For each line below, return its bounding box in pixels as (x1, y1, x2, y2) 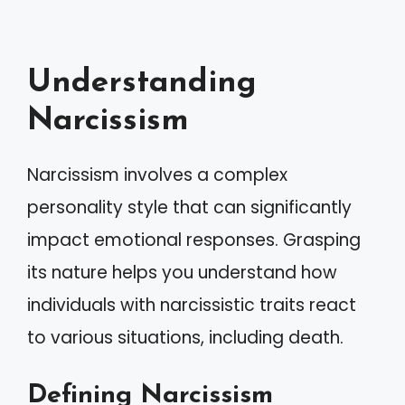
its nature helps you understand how (27, 260, 337, 285)
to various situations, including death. (27, 325, 344, 350)
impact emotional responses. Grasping (27, 228, 361, 252)
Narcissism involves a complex (27, 163, 287, 187)
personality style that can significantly (27, 195, 352, 220)
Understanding (27, 68, 257, 99)
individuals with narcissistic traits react (27, 293, 356, 317)
